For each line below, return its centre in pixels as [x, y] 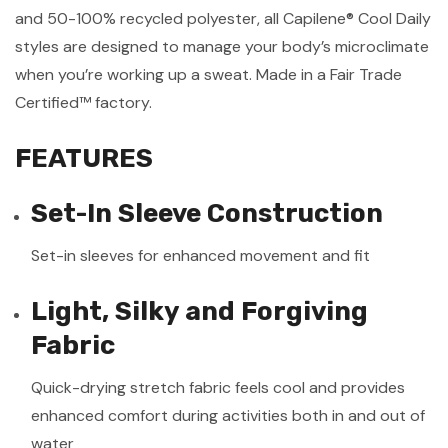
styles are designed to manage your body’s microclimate [222, 46]
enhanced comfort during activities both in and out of [228, 415]
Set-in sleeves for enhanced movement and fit [201, 255]
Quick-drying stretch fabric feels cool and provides [218, 387]
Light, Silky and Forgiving [200, 311]
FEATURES [84, 158]
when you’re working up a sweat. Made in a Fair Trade [208, 74]
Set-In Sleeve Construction [207, 213]
